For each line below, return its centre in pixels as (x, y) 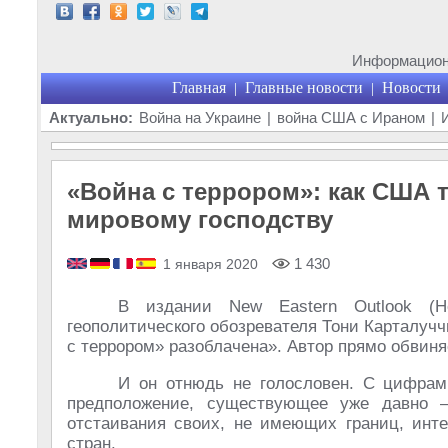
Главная (198, 87)
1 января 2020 (210, 264)
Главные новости (303, 87)
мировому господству (200, 219)
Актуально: (91, 117)
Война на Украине (200, 117)
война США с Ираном (351, 117)
